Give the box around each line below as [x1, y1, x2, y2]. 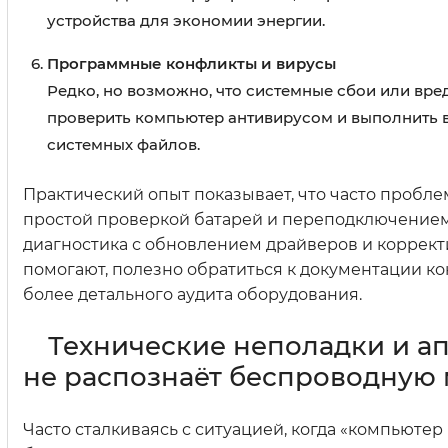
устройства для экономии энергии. [47, 11, 325, 31]
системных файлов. [47, 135, 200, 155]
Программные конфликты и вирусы [47, 54, 336, 74]
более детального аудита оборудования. [23, 285, 362, 305]
